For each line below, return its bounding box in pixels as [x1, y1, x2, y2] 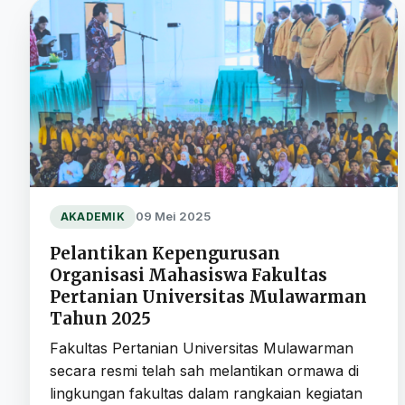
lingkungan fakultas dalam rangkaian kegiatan [50, 383, 363, 402]
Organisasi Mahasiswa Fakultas [50, 264, 327, 286]
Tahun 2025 [50, 307, 151, 329]
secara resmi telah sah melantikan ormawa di [50, 361, 359, 380]
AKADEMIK [61, 210, 125, 223]
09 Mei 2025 [135, 209, 211, 224]
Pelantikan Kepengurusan [50, 242, 280, 264]
